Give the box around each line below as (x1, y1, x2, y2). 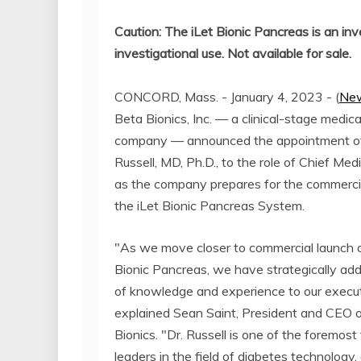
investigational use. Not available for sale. (114, 44, 351, 61)
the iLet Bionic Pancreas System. (114, 197, 305, 214)
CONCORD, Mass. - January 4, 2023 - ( (114, 88, 339, 105)
